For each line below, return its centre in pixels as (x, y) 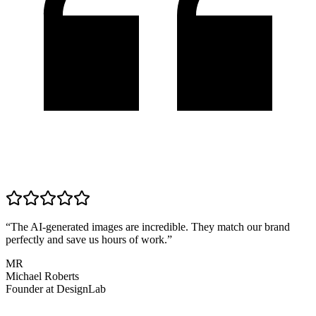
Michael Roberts (42, 276)
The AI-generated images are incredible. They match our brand (150, 227)
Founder (24, 289)
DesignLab (81, 289)
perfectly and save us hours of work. (86, 240)
